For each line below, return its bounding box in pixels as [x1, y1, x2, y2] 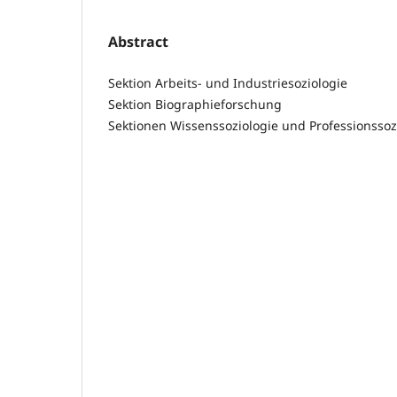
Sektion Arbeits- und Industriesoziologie [108, 74, 347, 91]
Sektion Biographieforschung [108, 95, 285, 113]
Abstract [108, 31, 168, 51]
